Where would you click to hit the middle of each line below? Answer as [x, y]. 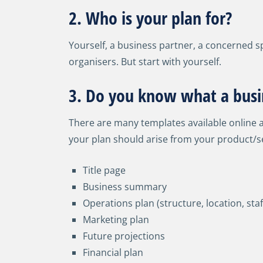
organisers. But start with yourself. [145, 62]
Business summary [125, 187]
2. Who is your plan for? [150, 18]
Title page [104, 170]
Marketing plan [116, 220]
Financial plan [113, 252]
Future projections [124, 236]
